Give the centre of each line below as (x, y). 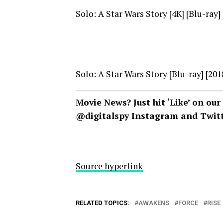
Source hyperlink (109, 166)
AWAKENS (154, 203)
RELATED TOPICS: (103, 203)
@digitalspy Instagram (127, 116)
